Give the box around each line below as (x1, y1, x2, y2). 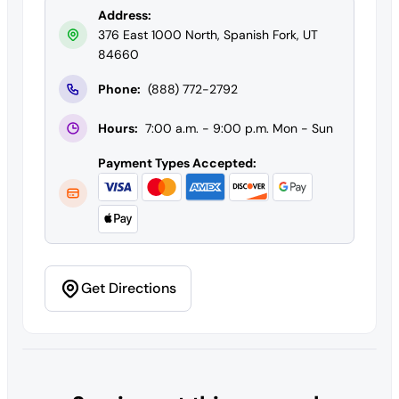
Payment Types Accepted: (98, 154, 256, 171)
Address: (98, 6, 151, 23)
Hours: (98, 119, 138, 136)
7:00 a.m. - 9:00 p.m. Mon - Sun (145, 119, 333, 136)
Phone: (98, 80, 141, 97)
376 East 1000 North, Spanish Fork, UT (98, 26, 318, 43)
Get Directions (81, 278, 176, 297)
